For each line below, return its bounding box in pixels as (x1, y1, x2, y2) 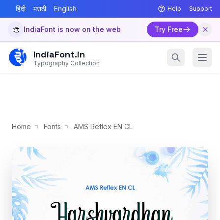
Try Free (155, 25, 183, 33)
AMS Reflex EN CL (74, 122, 133, 131)
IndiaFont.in (33, 49, 85, 60)
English (54, 4, 77, 13)
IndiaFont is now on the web (24, 25, 121, 33)
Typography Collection (33, 59, 100, 67)
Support (189, 5, 212, 12)
